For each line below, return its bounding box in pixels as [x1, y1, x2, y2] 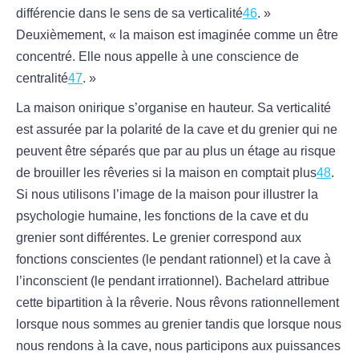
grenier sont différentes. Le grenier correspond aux [16, 231, 301, 245]
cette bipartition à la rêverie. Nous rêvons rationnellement [16, 296, 339, 310]
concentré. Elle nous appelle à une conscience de [16, 50, 299, 64]
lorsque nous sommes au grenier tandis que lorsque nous [16, 317, 341, 332]
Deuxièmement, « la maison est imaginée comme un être [16, 28, 338, 42]
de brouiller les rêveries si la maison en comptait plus [16, 166, 317, 180]
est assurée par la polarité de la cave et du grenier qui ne [16, 123, 337, 137]
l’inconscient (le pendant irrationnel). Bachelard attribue [16, 274, 329, 288]
